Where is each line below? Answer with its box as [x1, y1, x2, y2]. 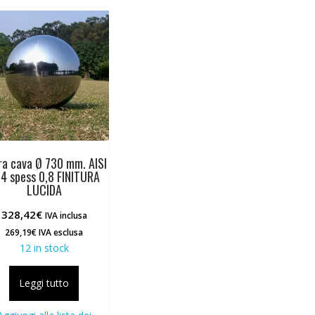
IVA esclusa [37, 226, 84, 238]
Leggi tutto [19, 276, 70, 290]
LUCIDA [26, 180, 62, 199]
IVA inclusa [44, 209, 87, 221]
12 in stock [19, 240, 69, 255]
